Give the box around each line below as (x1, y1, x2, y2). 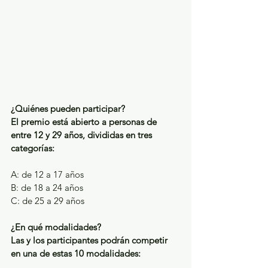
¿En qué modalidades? (11, 221, 101, 233)
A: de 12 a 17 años (11, 168, 84, 180)
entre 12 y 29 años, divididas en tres (11, 129, 154, 141)
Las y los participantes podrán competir (11, 234, 170, 246)
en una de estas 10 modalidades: (11, 247, 141, 259)
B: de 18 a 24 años (11, 181, 83, 193)
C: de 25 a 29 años (11, 194, 84, 206)
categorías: (11, 142, 54, 154)
